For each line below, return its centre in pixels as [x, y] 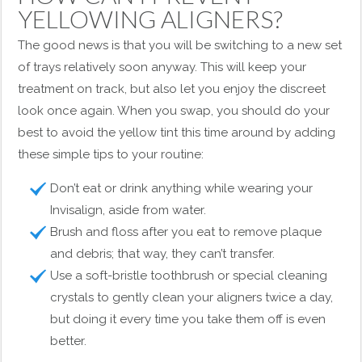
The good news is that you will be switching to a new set [180, 45]
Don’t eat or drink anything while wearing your [182, 188]
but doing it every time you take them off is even [188, 319]
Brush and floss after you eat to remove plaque [186, 232]
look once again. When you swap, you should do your [174, 111]
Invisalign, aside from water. [128, 210]
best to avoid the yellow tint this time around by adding [177, 133]
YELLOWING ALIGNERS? [151, 19]
